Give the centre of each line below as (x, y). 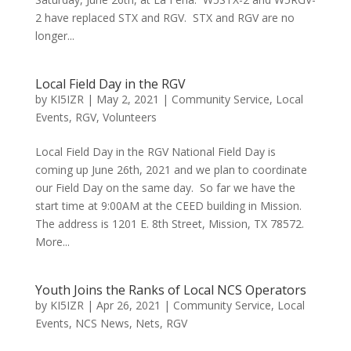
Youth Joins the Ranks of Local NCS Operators (170, 290)
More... (52, 242)
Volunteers (129, 117)
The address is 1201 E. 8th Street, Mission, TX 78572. (171, 224)
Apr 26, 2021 (128, 305)
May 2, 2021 (127, 99)
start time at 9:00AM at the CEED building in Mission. (170, 206)
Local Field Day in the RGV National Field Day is (155, 152)
